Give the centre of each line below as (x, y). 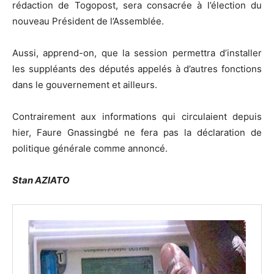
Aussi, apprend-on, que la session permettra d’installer (137, 53)
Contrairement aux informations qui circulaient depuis (137, 117)
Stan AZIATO (41, 180)
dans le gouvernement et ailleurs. (85, 85)
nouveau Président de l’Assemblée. (88, 21)
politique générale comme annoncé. (90, 149)
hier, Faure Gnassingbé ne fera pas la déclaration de (137, 133)
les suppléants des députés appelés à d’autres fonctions (137, 69)
